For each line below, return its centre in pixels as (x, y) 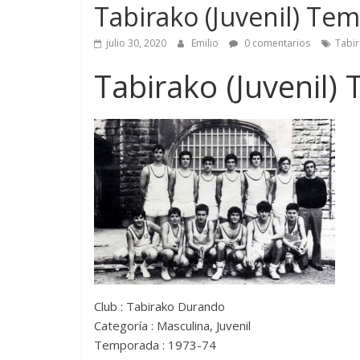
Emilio (206, 43)
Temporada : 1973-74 (155, 345)
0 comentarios (276, 43)
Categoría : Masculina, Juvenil (172, 325)
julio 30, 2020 (136, 43)
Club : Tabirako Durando (160, 306)
